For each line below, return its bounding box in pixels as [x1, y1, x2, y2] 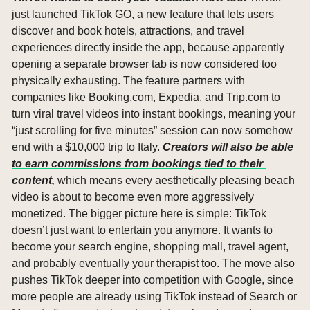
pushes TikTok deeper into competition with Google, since [12, 273, 293, 286]
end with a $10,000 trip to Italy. [12, 140, 163, 153]
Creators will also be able [163, 140, 293, 153]
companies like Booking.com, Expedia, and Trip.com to [12, 91, 280, 103]
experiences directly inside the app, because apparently [12, 41, 284, 53]
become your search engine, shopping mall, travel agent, [12, 240, 289, 253]
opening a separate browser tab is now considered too [12, 57, 277, 70]
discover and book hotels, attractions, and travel [12, 24, 244, 37]
